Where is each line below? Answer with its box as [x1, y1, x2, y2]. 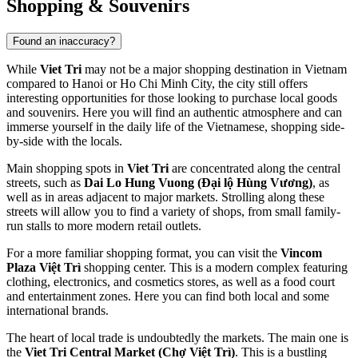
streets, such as [6, 176, 84, 190]
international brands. [6, 304, 109, 318]
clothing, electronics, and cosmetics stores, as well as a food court [6, 275, 335, 289]
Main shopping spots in [6, 161, 127, 176]
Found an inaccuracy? [13, 35, 115, 48]
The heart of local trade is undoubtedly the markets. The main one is [6, 331, 348, 345]
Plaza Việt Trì [6, 261, 81, 275]
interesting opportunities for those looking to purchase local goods [6, 91, 337, 105]
